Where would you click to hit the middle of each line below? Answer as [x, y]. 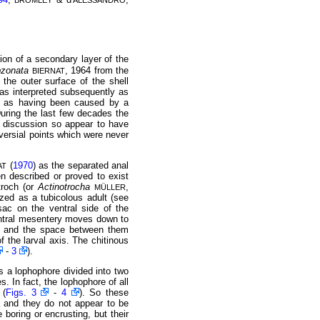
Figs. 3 [21, 293]
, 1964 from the [97, 70]
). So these [104, 293]
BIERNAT [48, 70]
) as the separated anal [81, 166]
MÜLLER [110, 187]
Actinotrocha [64, 187]
